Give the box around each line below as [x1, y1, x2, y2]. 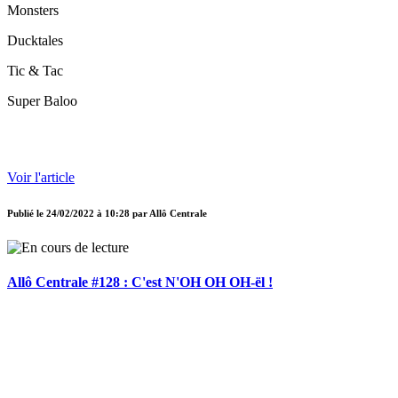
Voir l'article [7, 170, 75, 186]
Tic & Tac [7, 63, 63, 79]
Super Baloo [7, 93, 77, 109]
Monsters [7, 3, 59, 19]
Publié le [7, 207, 46, 219]
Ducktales [7, 33, 63, 49]
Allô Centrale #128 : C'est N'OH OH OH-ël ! [7, 275, 273, 291]
